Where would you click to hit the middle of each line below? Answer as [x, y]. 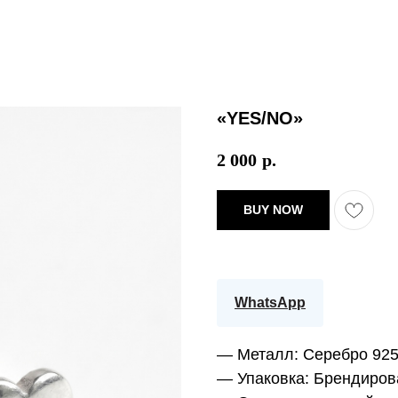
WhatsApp [270, 302]
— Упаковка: [263, 378]
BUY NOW [273, 209]
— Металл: [260, 354]
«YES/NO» [260, 118]
